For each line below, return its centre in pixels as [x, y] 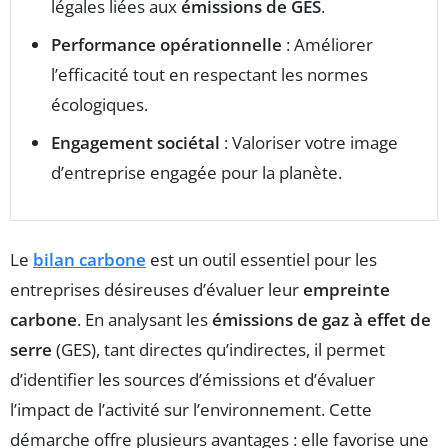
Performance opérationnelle [166, 44]
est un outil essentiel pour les [261, 259]
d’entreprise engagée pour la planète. [196, 172]
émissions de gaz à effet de [321, 319]
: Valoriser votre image [309, 142]
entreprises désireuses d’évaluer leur [156, 289]
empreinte [346, 289]
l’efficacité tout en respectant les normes [209, 74]
